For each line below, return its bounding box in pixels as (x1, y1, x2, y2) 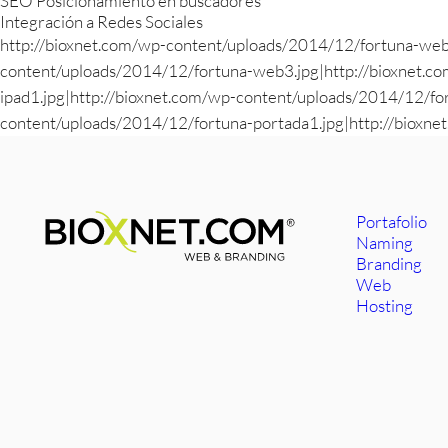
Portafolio (356, 211, 428, 232)
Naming (356, 232, 414, 253)
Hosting (356, 295, 414, 316)
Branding (356, 253, 423, 274)
